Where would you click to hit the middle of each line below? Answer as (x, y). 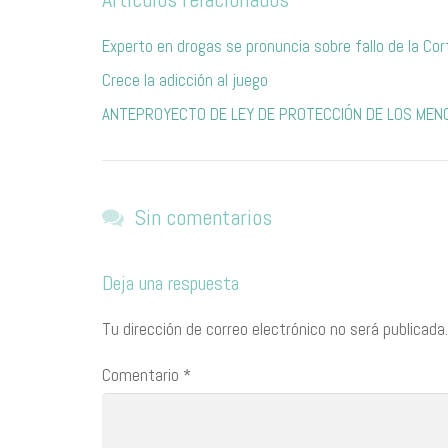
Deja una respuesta (170, 283)
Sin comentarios (203, 217)
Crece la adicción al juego (185, 80)
